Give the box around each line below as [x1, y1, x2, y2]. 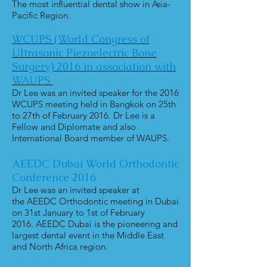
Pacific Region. [12, 10, 70, 21]
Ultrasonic [12, 46, 66, 60]
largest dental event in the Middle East [12, 229, 164, 241]
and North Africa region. [12, 241, 108, 252]
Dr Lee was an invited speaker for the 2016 [12, 87, 179, 98]
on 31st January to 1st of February [12, 207, 145, 218]
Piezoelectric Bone [66, 46, 157, 60]
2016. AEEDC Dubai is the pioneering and [12, 218, 178, 229]
